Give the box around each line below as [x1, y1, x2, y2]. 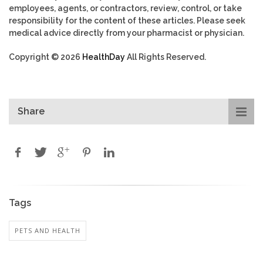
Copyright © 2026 [9, 52, 82, 62]
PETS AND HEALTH [15, 226, 80, 235]
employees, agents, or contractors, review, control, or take [9, 4, 242, 14]
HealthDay [82, 52, 125, 62]
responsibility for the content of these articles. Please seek [9, 16, 245, 26]
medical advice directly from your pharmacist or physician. [9, 28, 244, 38]
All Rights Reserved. [125, 52, 206, 62]
